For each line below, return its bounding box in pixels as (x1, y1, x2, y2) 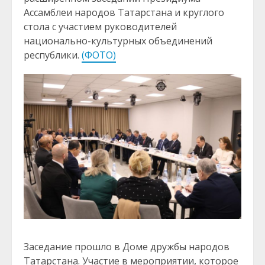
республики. (24, 49, 82, 62)
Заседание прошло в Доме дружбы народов (24, 240, 230, 254)
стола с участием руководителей (24, 20, 177, 33)
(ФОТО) (82, 49, 116, 62)
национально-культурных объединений (24, 34, 212, 47)
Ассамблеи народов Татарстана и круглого (24, 6, 224, 19)
